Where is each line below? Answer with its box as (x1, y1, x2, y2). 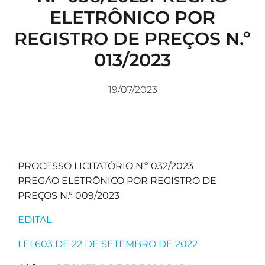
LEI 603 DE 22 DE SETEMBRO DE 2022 (18, 238, 198, 250)
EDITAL (18, 214, 51, 226)
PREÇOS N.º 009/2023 (18, 190, 119, 202)
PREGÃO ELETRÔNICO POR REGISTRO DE (18, 175, 216, 187)
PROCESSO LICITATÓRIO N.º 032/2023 (18, 160, 193, 172)
